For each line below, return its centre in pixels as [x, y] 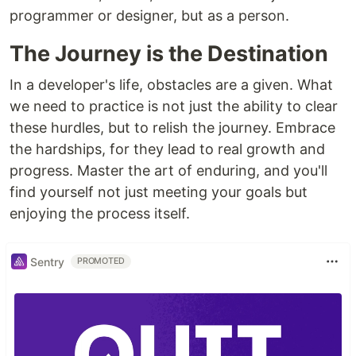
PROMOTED [101, 261]
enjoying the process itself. [100, 214]
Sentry [47, 261]
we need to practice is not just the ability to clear [174, 106]
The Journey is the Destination [169, 54]
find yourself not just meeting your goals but [159, 192]
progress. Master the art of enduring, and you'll [168, 171]
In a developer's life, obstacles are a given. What [171, 85]
